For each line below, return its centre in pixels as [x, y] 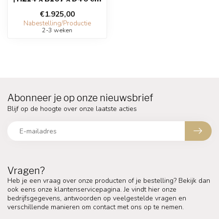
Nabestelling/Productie [57, 24]
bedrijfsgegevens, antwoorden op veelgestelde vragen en [97, 198]
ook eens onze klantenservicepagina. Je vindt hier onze [92, 190]
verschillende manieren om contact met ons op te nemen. [96, 207]
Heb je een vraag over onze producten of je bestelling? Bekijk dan [109, 181]
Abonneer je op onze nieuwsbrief [80, 98]
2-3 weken [57, 30]
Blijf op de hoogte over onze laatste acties [72, 109]
